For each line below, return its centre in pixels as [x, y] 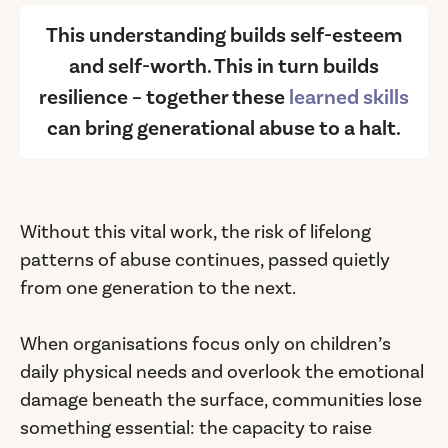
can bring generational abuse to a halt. [224, 128]
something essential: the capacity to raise [196, 428]
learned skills [349, 97]
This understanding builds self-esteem [224, 35]
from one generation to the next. [158, 288]
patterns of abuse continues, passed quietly [205, 260]
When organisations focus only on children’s [205, 344]
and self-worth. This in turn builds [224, 66]
